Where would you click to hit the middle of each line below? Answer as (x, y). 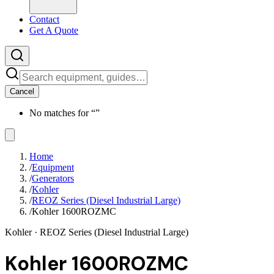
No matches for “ (62, 113)
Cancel (22, 91)
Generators (53, 178)
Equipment (53, 167)
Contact (44, 19)
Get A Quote (54, 30)
